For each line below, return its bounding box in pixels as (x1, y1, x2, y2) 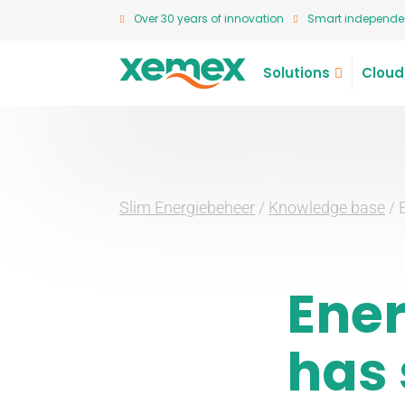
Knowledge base (268, 198, 385, 217)
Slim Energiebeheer (119, 198, 255, 217)
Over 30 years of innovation (134, 11, 284, 26)
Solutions (262, 63, 330, 82)
